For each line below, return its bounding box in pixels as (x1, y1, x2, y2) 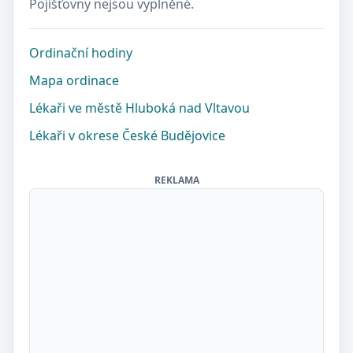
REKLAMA (154, 173, 199, 187)
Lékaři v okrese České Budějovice (29, 127, 225, 144)
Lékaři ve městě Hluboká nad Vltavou (29, 99, 250, 117)
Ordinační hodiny (29, 44, 132, 61)
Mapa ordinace (29, 72, 119, 89)
